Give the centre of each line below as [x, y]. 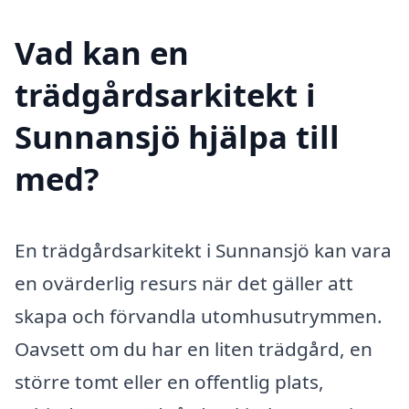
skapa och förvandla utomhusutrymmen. [199, 315]
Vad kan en [102, 52]
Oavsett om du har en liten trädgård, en [194, 348]
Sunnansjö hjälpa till [177, 136]
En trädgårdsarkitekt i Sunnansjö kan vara [203, 250]
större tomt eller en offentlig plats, [169, 381]
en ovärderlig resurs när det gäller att [184, 283]
